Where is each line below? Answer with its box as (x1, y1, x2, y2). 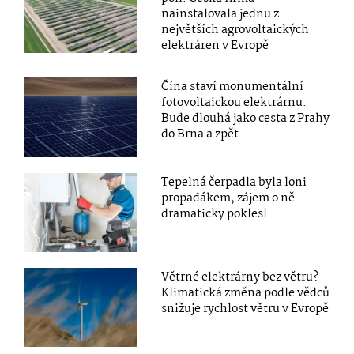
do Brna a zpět (161, 125, 239, 145)
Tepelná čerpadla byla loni (161, 172, 307, 192)
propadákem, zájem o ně (161, 188, 296, 208)
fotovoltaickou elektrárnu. (161, 93, 307, 113)
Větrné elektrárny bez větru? (161, 267, 319, 287)
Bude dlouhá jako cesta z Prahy (161, 109, 330, 129)
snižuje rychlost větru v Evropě (161, 299, 330, 318)
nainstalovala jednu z (161, 5, 280, 24)
